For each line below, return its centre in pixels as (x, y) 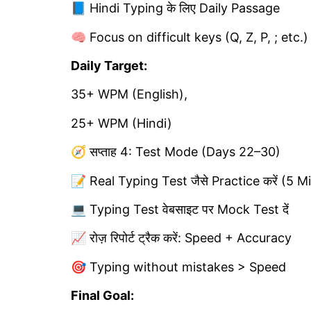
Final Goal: (102, 296)
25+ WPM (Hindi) (121, 123)
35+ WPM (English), (129, 94)
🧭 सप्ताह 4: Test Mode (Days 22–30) (176, 152)
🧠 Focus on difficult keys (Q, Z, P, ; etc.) (190, 37)
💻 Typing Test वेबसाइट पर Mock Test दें (180, 209)
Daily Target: (109, 65)
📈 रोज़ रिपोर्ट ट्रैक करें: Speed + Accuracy (181, 238)
